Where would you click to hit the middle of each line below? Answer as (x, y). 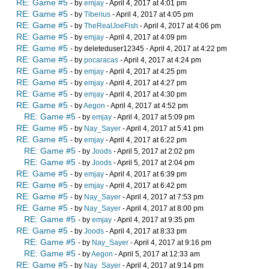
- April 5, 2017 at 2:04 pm (153, 163)
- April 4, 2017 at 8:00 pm (162, 208)
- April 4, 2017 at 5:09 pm (153, 117)
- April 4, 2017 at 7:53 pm (162, 197)
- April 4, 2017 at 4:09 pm (145, 37)
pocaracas (101, 60)
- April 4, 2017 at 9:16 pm (170, 243)
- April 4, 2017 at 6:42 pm (145, 186)
